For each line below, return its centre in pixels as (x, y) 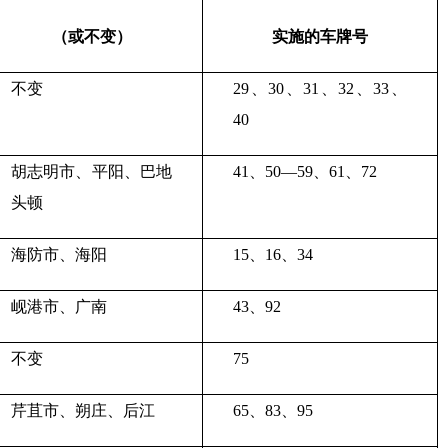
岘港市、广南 (59, 306)
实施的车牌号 (320, 36)
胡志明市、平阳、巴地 (91, 171)
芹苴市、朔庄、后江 (83, 410)
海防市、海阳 (59, 254)
